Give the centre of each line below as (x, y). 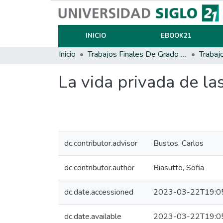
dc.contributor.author (99, 168)
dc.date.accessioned (99, 192)
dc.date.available (93, 217)
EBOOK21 (176, 36)
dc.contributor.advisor (101, 143)
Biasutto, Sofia (179, 168)
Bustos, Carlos (178, 143)
